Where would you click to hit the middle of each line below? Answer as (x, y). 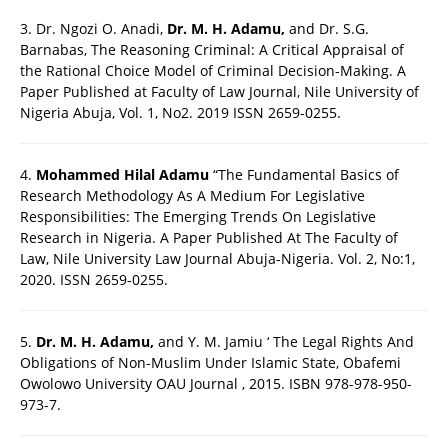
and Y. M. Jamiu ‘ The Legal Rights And (284, 342)
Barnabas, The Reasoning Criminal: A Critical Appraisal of (212, 50)
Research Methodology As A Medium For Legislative (192, 196)
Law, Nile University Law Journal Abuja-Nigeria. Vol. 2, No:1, (217, 259)
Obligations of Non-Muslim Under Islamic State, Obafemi (210, 363)
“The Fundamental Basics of (304, 175)
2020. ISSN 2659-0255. (94, 280)
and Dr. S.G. (327, 29)
